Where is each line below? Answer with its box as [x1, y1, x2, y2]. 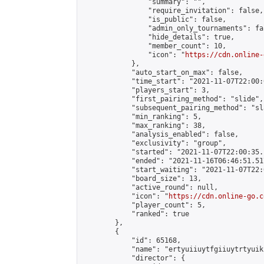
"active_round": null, [82, 183, 218, 192]
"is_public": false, [82, 15, 226, 24]
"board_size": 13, [82, 174, 202, 183]
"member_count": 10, [82, 42, 226, 50]
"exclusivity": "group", [82, 139, 226, 147]
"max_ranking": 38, [82, 121, 206, 130]
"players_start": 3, [82, 86, 210, 94]
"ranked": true [82, 210, 189, 218]
